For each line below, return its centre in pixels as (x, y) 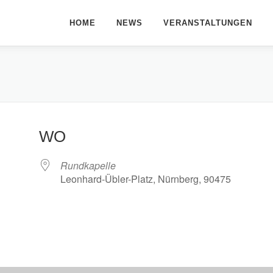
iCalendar (155, 241)
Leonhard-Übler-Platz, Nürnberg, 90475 (146, 179)
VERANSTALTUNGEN (208, 23)
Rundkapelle (88, 165)
